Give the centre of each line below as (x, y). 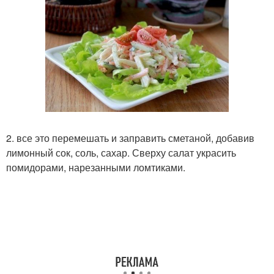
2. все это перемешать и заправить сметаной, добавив (130, 138)
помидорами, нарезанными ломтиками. (96, 167)
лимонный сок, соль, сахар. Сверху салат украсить (121, 152)
